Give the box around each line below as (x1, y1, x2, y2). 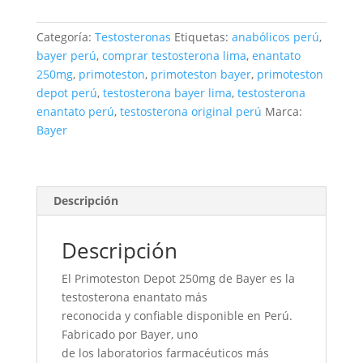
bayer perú (36, 48, 96, 64)
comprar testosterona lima (101, 48, 246, 64)
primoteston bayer (150, 66, 251, 83)
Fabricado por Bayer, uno (61, 327, 198, 343)
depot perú (36, 85, 97, 101)
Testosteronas (94, 29, 171, 45)
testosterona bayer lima (102, 85, 232, 101)
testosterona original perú (119, 104, 262, 120)
